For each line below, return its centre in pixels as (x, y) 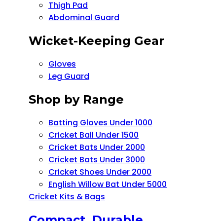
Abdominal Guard (84, 18)
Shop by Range (76, 99)
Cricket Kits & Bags (67, 196)
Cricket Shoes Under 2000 (100, 172)
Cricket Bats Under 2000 (97, 147)
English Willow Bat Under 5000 (108, 184)
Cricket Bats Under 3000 (97, 159)
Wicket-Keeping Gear (96, 40)
